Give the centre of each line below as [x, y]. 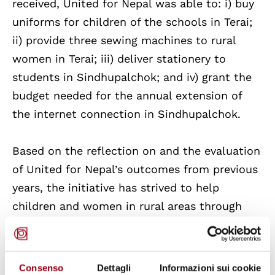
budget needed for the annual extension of [127, 96]
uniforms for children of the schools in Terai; [132, 22]
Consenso [41, 268]
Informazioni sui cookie [210, 268]
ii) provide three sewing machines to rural [124, 41]
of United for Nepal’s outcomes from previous [135, 169]
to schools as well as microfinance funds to [130, 243]
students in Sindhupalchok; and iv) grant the [132, 77]
